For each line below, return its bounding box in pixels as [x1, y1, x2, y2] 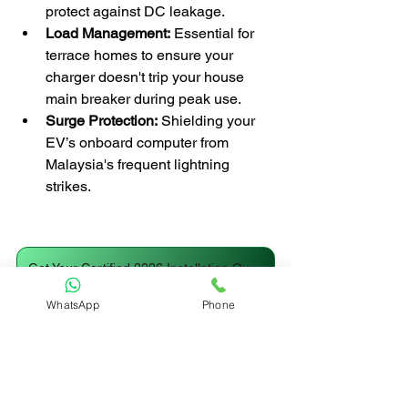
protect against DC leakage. [46, 2, 225, 20]
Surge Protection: [46, 111, 158, 129]
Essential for [170, 24, 258, 42]
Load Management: [46, 24, 170, 42]
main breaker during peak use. [46, 89, 241, 107]
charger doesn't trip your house [46, 67, 248, 86]
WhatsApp [46, 297, 99, 311]
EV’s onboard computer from [46, 133, 232, 151]
